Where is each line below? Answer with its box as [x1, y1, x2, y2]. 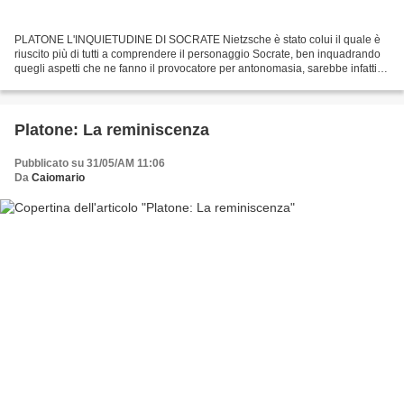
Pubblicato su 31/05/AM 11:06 [14, 156, 165, 170]
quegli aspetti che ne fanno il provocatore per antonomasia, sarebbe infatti [14, 61, 377, 75]
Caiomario [32, 170, 85, 184]
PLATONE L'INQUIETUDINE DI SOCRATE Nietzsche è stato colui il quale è [14, 32, 381, 46]
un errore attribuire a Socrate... [14, 76, 163, 89]
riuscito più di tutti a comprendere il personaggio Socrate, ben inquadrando [14, 47, 381, 60]
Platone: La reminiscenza [14, 120, 209, 139]
